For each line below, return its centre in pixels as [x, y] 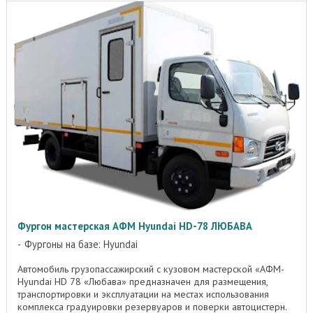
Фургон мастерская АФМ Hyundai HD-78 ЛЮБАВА [135, 226]
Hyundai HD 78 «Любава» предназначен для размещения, [143, 282]
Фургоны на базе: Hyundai [81, 245]
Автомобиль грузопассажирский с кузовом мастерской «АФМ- [151, 269]
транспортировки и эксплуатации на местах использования [143, 294]
